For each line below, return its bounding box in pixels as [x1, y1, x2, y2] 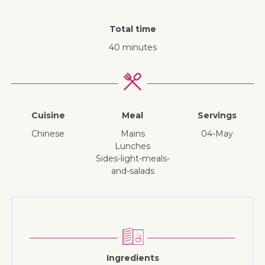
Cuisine [31, 109, 65, 121]
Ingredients [106, 252, 159, 263]
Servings [197, 109, 237, 121]
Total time [109, 23, 156, 34]
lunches [120, 140, 150, 151]
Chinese [37, 128, 65, 139]
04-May [201, 128, 233, 139]
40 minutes [108, 41, 157, 53]
